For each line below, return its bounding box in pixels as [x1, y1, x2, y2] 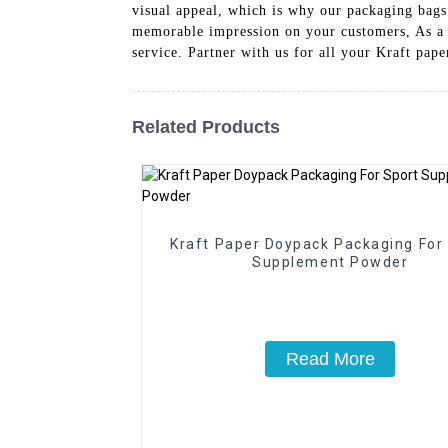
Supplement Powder [252, 253, 409, 270]
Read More [285, 348, 375, 369]
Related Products [132, 116, 280, 137]
